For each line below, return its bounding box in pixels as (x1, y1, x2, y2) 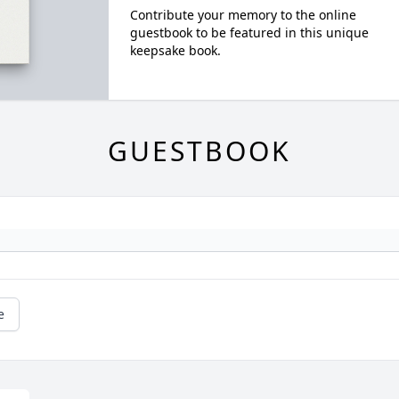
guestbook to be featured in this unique (129, 24, 369, 41)
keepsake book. (129, 42, 221, 59)
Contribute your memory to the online (129, 6, 356, 23)
